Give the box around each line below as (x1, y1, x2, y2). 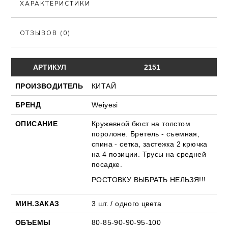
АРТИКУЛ (33, 63, 66, 72)
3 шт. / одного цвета (92, 199, 161, 208)
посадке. (92, 160, 123, 169)
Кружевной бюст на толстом (92, 120, 190, 128)
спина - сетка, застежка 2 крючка (92, 140, 208, 149)
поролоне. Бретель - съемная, (92, 130, 200, 138)
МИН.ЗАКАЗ (15, 199, 60, 208)
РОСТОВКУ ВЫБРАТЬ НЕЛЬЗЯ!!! (92, 176, 206, 184)
